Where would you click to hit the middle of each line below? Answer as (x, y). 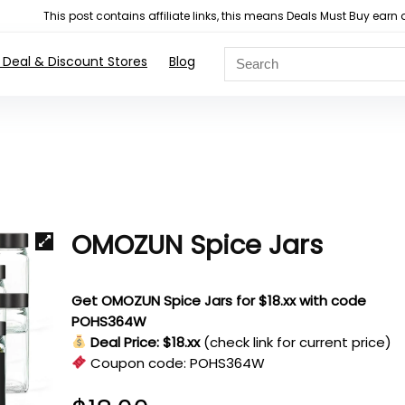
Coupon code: (139, 363)
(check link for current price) (298, 342)
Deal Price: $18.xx (146, 342)
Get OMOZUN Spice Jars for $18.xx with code (219, 300)
